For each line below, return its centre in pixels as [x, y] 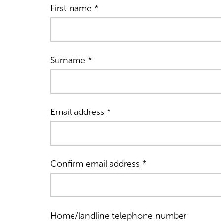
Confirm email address [96, 164]
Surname [69, 60]
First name [72, 8]
